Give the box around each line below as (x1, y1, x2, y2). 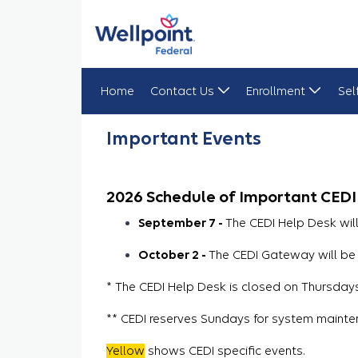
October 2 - (138, 247, 209, 262)
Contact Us (149, 83, 214, 98)
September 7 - (138, 215, 225, 230)
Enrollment (246, 83, 306, 98)
